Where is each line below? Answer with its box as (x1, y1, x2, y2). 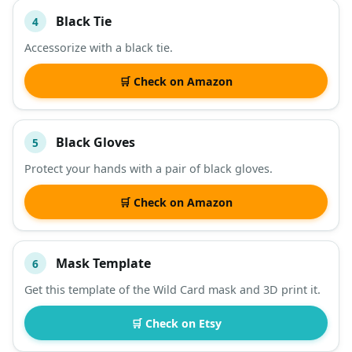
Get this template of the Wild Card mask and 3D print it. (24, 282, 321, 298)
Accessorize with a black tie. (24, 40, 173, 56)
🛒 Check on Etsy (130, 315, 222, 331)
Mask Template (56, 254, 151, 272)
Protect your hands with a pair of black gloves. (24, 161, 273, 177)
